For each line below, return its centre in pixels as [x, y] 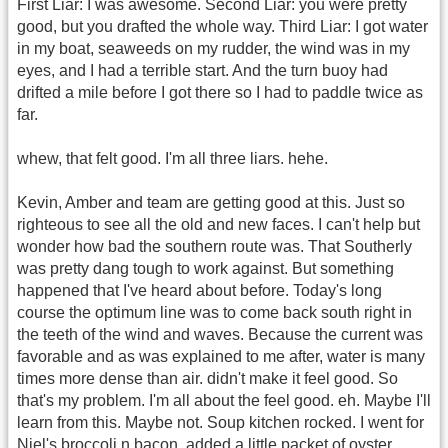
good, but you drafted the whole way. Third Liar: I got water [222, 26]
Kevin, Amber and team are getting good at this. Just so [211, 203]
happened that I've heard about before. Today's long [199, 291]
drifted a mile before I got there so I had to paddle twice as [220, 92]
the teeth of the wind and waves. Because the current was [220, 335]
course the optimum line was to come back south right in [214, 313]
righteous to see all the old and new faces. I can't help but [218, 225]
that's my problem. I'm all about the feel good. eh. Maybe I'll [224, 401]
